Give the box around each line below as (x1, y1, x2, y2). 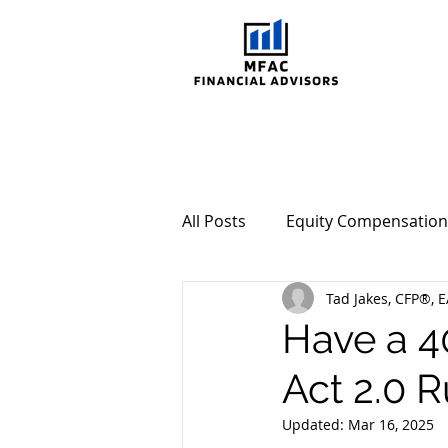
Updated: (282, 415, 348, 434)
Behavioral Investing (222, 290, 374, 312)
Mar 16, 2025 (348, 415, 434, 434)
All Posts (182, 210, 246, 232)
